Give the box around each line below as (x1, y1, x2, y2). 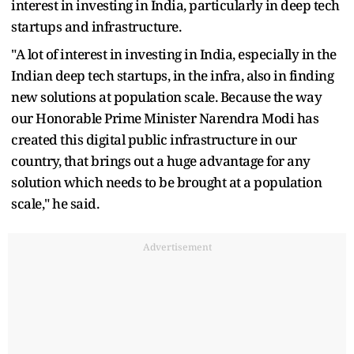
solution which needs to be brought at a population (11, 172, 322, 191)
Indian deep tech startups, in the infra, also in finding (11, 66, 333, 85)
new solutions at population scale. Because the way (11, 87, 322, 106)
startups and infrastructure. (11, 17, 181, 36)
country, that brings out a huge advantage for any (11, 151, 311, 170)
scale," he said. (11, 194, 99, 213)
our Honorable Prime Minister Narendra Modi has (11, 108, 318, 127)
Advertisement (142, 239, 212, 254)
